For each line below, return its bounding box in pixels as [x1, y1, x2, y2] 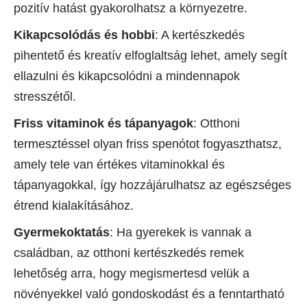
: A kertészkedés [155, 28, 245, 42]
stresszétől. [14, 90, 76, 104]
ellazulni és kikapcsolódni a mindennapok [14, 69, 240, 84]
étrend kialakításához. [14, 199, 134, 213]
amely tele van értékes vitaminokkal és [14, 158, 225, 172]
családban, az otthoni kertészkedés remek [14, 246, 244, 260]
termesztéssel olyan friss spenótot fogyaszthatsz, [14, 137, 282, 151]
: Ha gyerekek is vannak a [110, 225, 251, 240]
